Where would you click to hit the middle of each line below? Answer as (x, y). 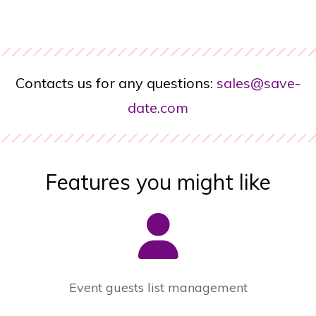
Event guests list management (158, 288)
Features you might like (158, 182)
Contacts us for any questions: (116, 83)
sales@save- (259, 83)
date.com (158, 108)
